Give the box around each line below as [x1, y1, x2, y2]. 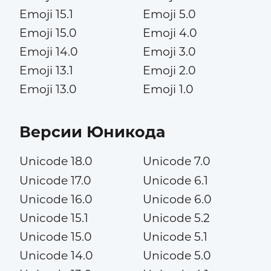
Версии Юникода [19, 123, 165, 142]
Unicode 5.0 [142, 248, 211, 263]
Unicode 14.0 [19, 248, 93, 263]
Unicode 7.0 [142, 154, 211, 169]
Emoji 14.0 [19, 45, 78, 59]
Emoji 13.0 [19, 82, 77, 97]
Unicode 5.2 [142, 211, 210, 225]
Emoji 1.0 [142, 82, 194, 97]
